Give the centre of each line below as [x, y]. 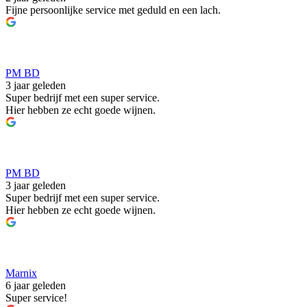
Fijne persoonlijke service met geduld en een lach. [113, 10]
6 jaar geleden [36, 286]
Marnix [21, 273]
